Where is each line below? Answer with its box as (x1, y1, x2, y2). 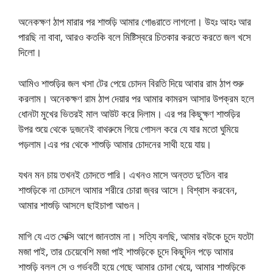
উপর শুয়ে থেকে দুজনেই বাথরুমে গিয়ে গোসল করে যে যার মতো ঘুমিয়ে (18, 121, 238, 136)
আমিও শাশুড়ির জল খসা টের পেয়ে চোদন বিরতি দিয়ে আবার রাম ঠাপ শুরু (18, 76, 244, 90)
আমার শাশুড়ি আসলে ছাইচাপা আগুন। (18, 198, 141, 213)
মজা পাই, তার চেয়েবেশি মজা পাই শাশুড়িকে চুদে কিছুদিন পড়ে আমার (18, 244, 233, 258)
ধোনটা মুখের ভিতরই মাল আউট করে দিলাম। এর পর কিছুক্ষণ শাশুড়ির (18, 106, 240, 121)
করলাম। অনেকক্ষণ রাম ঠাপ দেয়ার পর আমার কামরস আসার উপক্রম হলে (18, 91, 254, 105)
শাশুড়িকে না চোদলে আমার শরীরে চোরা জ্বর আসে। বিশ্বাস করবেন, (18, 183, 237, 197)
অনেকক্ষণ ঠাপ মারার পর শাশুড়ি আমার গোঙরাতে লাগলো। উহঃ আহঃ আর (18, 15, 251, 29)
